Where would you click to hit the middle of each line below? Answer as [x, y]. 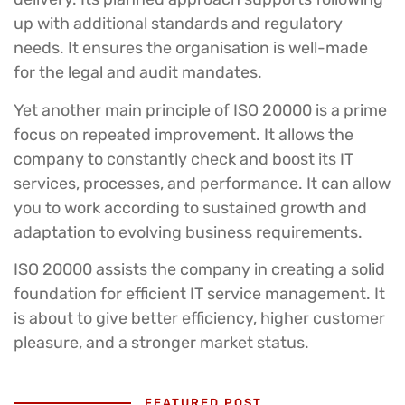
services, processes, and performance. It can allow [202, 183]
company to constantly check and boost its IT [184, 159]
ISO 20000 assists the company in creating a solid [199, 270]
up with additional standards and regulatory [178, 24]
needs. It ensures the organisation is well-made [191, 48]
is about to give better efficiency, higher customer [199, 319]
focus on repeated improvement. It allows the [184, 134]
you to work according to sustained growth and [190, 207]
